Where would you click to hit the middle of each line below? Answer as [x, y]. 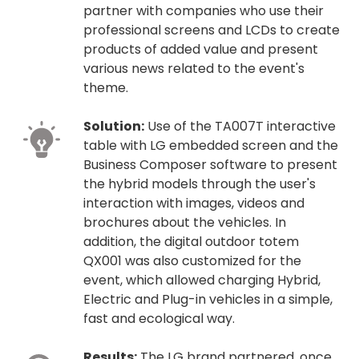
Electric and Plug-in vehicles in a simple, [208, 299]
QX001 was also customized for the [192, 260]
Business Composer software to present [210, 164]
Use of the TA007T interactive [240, 126]
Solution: [114, 126]
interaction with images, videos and [194, 203]
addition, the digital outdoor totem [191, 241]
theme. [106, 87]
